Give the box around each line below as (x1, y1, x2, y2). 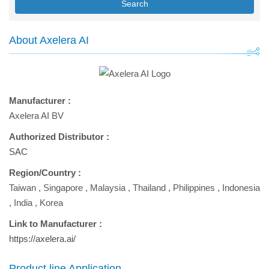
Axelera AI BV (9, 110, 64, 121)
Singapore (43, 183, 83, 193)
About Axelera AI (9, 34, 89, 46)
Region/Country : (9, 168, 81, 178)
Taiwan (9, 183, 36, 193)
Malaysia (90, 183, 125, 193)
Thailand (133, 183, 166, 193)
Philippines (173, 183, 215, 193)
